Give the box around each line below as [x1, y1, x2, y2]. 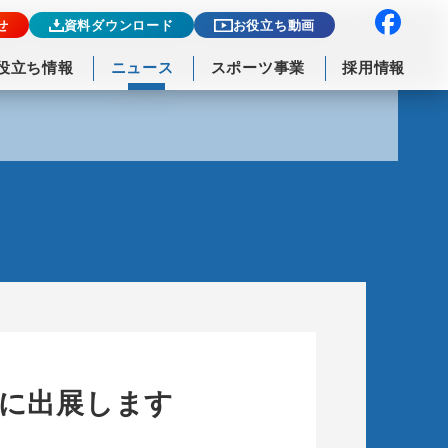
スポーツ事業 [210, 58, 305, 77]
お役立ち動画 [232, 17, 315, 33]
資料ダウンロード [63, 17, 174, 33]
